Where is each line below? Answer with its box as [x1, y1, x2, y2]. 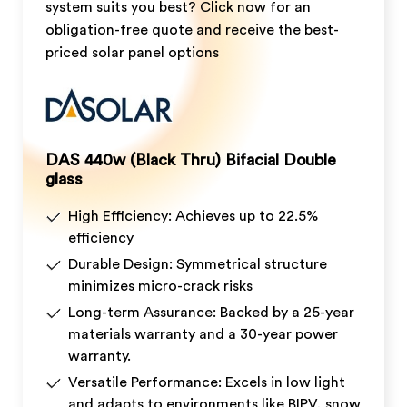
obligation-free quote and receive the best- [45, 22, 339, 37]
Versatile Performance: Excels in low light [68, 374, 345, 390]
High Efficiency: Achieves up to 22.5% [68, 208, 318, 223]
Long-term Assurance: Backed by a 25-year [68, 304, 354, 320]
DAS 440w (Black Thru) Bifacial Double [45, 151, 336, 168]
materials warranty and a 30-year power [68, 326, 338, 342]
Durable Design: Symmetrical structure [68, 256, 327, 272]
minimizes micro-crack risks [68, 278, 253, 293]
